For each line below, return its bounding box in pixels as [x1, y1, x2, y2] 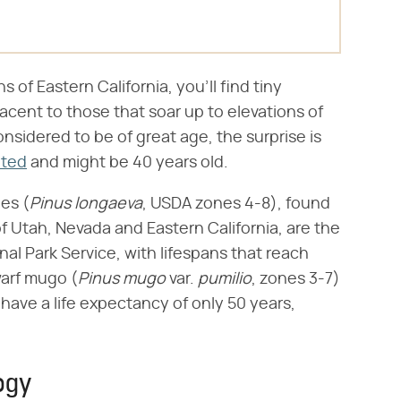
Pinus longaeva [30, 196, 142, 212]
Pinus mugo [78, 271, 166, 287]
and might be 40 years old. [27, 155, 228, 171]
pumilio [198, 271, 252, 287]
